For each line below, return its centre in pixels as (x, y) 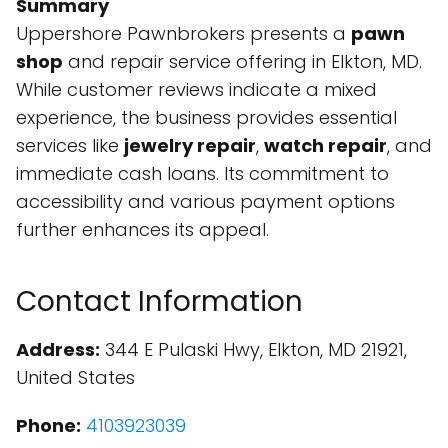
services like (70, 145)
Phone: (48, 425)
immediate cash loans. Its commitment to (202, 173)
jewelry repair (190, 145)
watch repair (325, 145)
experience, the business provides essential (206, 117)
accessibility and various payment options (205, 201)
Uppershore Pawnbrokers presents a (183, 33)
